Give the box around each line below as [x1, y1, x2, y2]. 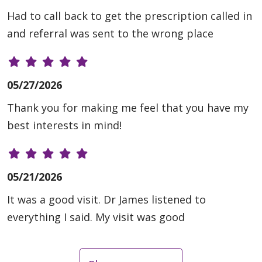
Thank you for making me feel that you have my [7, 101, 249, 115]
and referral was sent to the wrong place [7, 26, 213, 41]
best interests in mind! [7, 118, 122, 133]
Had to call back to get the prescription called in [7, 9, 252, 23]
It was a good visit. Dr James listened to [7, 192, 206, 207]
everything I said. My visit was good [7, 210, 185, 225]
